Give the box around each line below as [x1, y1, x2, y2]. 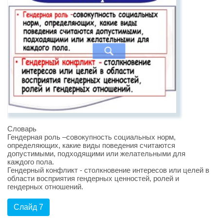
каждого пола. [7, 158, 54, 166]
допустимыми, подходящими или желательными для [7, 149, 185, 158]
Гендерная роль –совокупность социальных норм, [7, 133, 176, 142]
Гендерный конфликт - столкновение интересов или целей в [7, 166, 209, 175]
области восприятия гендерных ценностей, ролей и [7, 174, 179, 183]
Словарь [7, 125, 36, 133]
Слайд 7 [14, 203, 43, 212]
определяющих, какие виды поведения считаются [7, 141, 175, 150]
